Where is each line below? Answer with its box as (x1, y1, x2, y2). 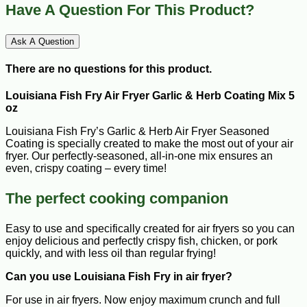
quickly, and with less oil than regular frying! (5, 247, 216, 260)
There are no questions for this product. (5, 63, 212, 75)
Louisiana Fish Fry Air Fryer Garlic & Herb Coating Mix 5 (5, 90, 295, 102)
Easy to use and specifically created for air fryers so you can (5, 223, 295, 235)
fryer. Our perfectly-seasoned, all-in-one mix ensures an (5, 150, 273, 162)
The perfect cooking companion (5, 190, 228, 208)
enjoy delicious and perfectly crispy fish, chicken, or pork (5, 235, 278, 247)
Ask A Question (11, 36, 74, 47)
